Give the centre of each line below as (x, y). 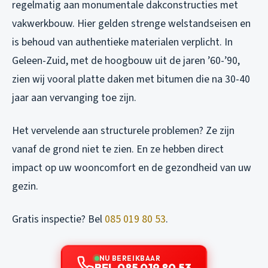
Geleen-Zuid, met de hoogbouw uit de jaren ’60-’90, (126, 61)
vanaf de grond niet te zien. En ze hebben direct (118, 150)
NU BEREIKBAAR (130, 258)
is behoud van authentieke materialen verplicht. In (122, 42)
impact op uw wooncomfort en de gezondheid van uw (132, 168)
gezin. (25, 187)
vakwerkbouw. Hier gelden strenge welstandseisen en (131, 24)
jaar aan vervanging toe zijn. (74, 98)
